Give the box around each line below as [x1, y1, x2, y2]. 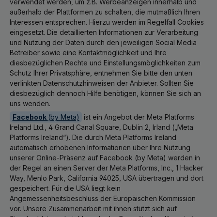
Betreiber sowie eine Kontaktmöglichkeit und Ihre [10, 48, 167, 57]
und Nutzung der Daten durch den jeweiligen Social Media [10, 38, 197, 46]
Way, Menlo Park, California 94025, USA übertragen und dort [10, 174, 203, 182]
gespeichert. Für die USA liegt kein [10, 184, 121, 192]
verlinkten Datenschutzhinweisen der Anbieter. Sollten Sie [10, 79, 194, 87]
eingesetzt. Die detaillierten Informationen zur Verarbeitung [10, 28, 198, 36]
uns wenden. [10, 99, 50, 108]
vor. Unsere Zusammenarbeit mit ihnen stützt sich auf [10, 204, 177, 213]
